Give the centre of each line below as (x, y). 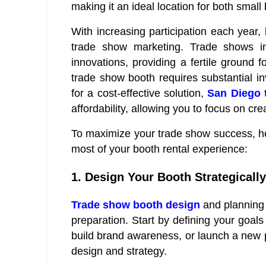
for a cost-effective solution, (140, 94)
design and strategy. (119, 251)
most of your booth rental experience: (159, 149)
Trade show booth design (136, 205)
